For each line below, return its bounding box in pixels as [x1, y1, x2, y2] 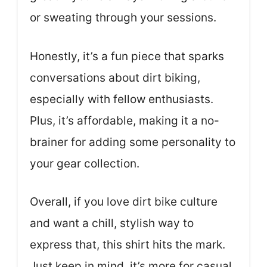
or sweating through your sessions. [30, 11, 216, 24]
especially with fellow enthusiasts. [30, 92, 213, 106]
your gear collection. [30, 156, 139, 170]
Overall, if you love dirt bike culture [30, 195, 218, 209]
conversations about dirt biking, [30, 70, 200, 85]
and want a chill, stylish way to [30, 216, 194, 230]
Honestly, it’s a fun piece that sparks [30, 49, 224, 63]
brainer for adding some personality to [30, 135, 235, 149]
